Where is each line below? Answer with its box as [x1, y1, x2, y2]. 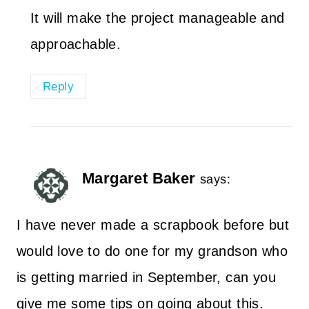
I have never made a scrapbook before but [17, 217, 289, 232]
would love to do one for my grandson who [17, 243, 288, 259]
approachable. [30, 36, 121, 52]
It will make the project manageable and [30, 10, 285, 26]
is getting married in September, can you [17, 270, 276, 285]
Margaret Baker [82, 170, 196, 187]
